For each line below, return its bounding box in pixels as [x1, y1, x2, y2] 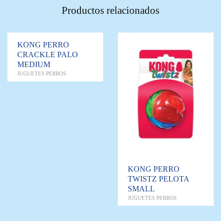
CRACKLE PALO [17, 50, 78, 59]
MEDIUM [17, 60, 50, 69]
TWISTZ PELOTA [128, 175, 189, 184]
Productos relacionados [62, 4, 159, 16]
